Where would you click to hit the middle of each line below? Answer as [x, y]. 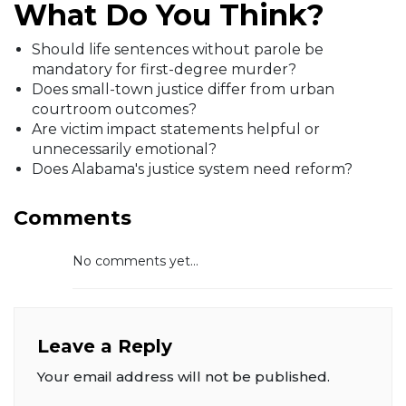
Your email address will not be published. [184, 377]
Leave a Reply [105, 347]
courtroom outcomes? [114, 110]
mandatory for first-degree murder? [164, 70]
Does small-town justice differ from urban [183, 90]
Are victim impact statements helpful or [176, 130]
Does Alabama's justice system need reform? [192, 169]
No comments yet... [135, 261]
